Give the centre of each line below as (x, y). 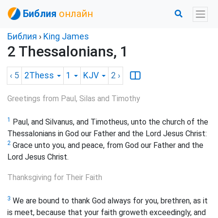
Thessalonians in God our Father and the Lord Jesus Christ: (107, 134)
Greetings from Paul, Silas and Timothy (74, 99)
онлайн (76, 14)
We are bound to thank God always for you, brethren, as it (109, 200)
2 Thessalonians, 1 (68, 51)
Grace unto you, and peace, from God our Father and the (107, 145)
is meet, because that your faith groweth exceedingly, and (107, 212)
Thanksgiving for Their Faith (55, 177)
